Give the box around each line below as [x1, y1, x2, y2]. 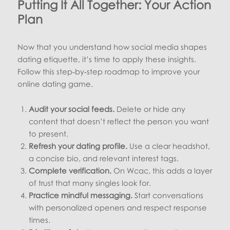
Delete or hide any [114, 104, 186, 114]
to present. [29, 129, 69, 139]
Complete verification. [29, 166, 112, 176]
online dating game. [17, 79, 93, 88]
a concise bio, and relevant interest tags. [29, 154, 179, 163]
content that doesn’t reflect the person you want [29, 117, 209, 126]
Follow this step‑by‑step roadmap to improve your [17, 66, 200, 76]
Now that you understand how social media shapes [17, 42, 207, 51]
